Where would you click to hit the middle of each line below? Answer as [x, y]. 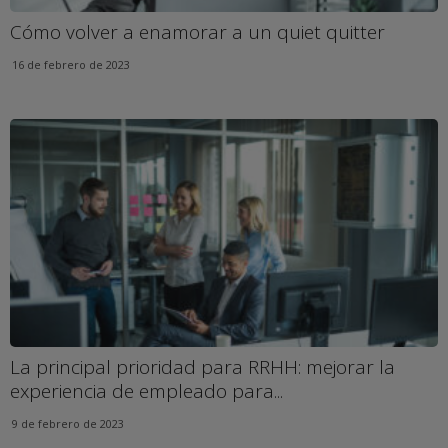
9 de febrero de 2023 [68, 423]
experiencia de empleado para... [146, 390]
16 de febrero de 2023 [71, 64]
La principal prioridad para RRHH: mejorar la [202, 366]
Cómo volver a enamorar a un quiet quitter [197, 31]
